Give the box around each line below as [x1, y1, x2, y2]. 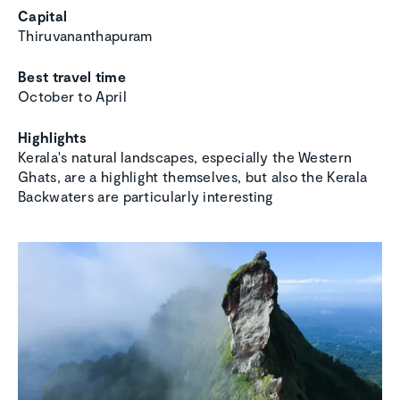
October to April [18, 87, 127, 105]
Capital [18, 7, 68, 25]
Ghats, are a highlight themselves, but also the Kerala [18, 168, 368, 186]
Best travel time [18, 68, 126, 86]
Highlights [18, 129, 87, 146]
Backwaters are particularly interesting [18, 187, 274, 205]
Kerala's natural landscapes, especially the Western [18, 148, 353, 166]
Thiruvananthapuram [18, 27, 153, 45]
